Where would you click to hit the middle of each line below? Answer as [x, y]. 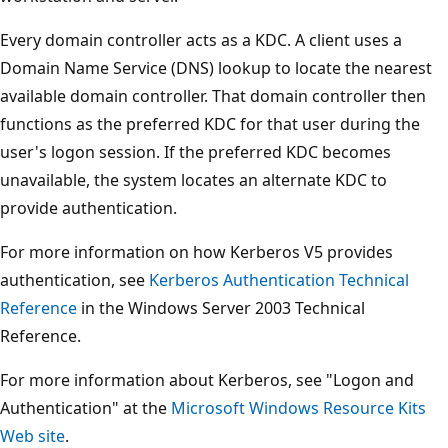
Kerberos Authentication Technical [279, 279]
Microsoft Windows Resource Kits [298, 407]
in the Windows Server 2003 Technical [221, 307]
